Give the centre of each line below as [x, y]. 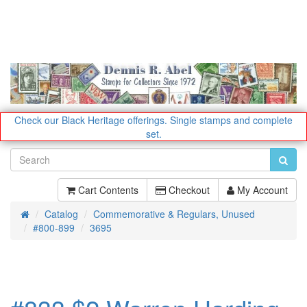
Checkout [188, 189]
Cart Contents [107, 189]
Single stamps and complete [231, 120]
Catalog [61, 213]
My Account [261, 189]
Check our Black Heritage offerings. [91, 120]
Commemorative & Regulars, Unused [174, 213]
